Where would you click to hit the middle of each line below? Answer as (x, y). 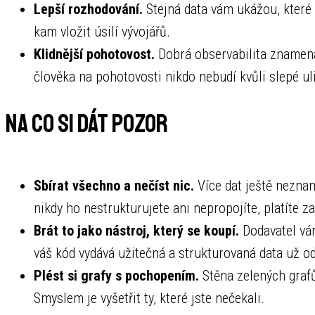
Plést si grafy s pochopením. (116, 276)
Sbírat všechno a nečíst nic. (114, 186)
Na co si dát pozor (87, 124)
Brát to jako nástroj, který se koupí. (136, 231)
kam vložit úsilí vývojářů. (102, 32)
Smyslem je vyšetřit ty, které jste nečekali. (149, 298)
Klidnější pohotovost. (94, 54)
